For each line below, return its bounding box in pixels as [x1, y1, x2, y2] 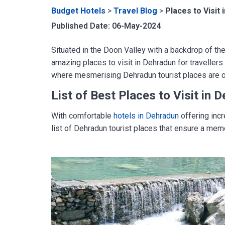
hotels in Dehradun [114, 111, 179, 121]
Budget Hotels [51, 6, 105, 16]
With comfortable [51, 111, 114, 121]
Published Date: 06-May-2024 [51, 21, 161, 31]
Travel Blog [114, 6, 157, 16]
